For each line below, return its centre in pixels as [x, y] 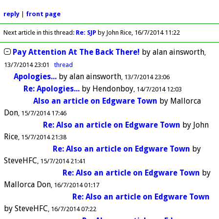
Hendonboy [113, 88]
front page [43, 14]
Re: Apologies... [52, 88]
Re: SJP [86, 33]
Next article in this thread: [39, 33]
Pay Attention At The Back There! [76, 52]
